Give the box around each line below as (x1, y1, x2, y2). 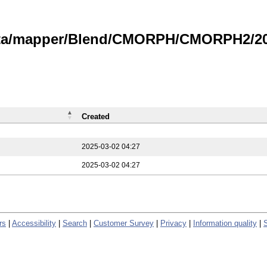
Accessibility (12, 218, 56, 228)
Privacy (160, 218, 187, 228)
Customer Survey (94, 218, 154, 228)
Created (82, 112, 110, 121)
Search (63, 218, 87, 228)
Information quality (193, 218, 257, 228)
